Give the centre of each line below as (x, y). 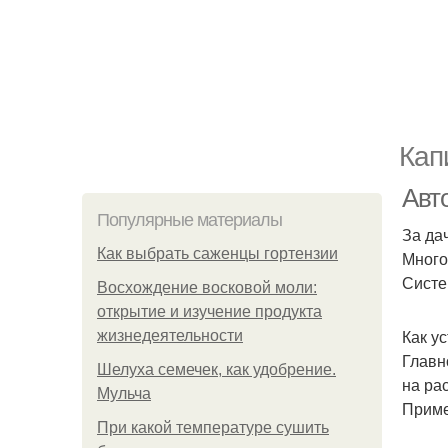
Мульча (124, 393)
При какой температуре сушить (213, 427)
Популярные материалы (189, 220)
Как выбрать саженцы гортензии (217, 253)
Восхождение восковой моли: (207, 287)
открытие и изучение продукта (209, 311)
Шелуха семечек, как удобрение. (216, 369)
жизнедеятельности (170, 335)
